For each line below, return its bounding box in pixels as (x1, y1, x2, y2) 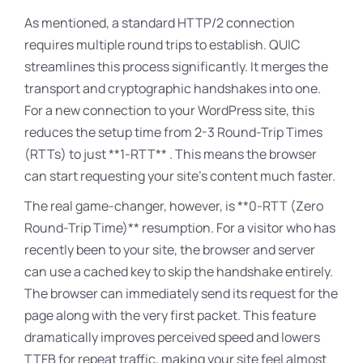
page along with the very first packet (24, 305, 237, 324)
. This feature (237, 305, 316, 324)
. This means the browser (169, 144, 317, 163)
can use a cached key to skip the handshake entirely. (24, 262, 333, 280)
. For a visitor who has (211, 218, 335, 237)
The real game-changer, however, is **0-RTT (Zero (24, 196, 323, 215)
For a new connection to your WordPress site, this (24, 100, 314, 119)
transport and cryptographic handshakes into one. (24, 79, 321, 97)
